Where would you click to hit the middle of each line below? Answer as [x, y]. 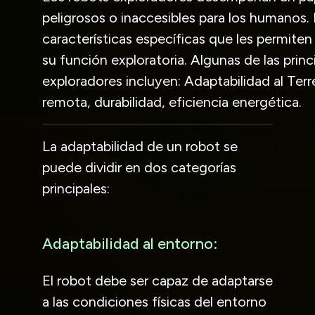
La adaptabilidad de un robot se [140, 146]
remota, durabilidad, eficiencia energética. [172, 102]
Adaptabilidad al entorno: [130, 243]
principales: [76, 188]
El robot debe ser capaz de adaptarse [157, 280]
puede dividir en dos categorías [139, 167]
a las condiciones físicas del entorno [154, 301]
